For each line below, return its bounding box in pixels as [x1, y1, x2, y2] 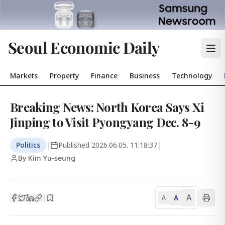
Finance [91, 71, 118, 80]
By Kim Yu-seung [18, 153, 75, 163]
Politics [16, 140, 40, 150]
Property [50, 71, 79, 80]
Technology [172, 71, 212, 80]
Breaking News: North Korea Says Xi [10, 99, 204, 115]
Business [130, 71, 160, 80]
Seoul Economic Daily [8, 37, 160, 58]
